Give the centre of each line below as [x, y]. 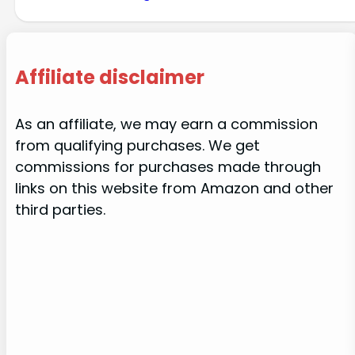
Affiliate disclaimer [109, 77]
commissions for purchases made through [168, 167]
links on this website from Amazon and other [174, 189]
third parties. [60, 210]
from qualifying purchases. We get [137, 146]
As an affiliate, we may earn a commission [166, 124]
